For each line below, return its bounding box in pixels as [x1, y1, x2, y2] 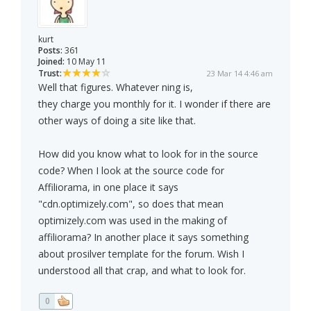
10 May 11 [65, 56, 106, 68]
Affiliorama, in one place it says [38, 180, 178, 194]
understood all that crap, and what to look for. [38, 264, 246, 278]
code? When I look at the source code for [38, 164, 224, 178]
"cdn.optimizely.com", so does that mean [38, 197, 224, 211]
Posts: [38, 44, 62, 57]
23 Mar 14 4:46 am [207, 68, 273, 79]
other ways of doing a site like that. [38, 114, 196, 128]
